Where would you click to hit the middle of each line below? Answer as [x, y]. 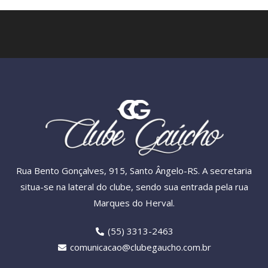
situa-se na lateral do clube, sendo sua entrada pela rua [134, 186]
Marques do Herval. [134, 202]
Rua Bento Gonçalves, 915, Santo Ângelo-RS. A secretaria [134, 170]
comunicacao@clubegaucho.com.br [141, 247]
